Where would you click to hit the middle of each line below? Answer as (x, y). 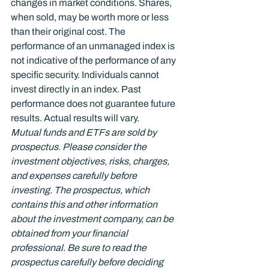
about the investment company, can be (93, 219)
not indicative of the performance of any (94, 60)
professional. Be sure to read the (80, 248)
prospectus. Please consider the (80, 147)
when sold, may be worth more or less (91, 17)
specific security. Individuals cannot (86, 75)
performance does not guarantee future (94, 104)
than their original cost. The (69, 32)
